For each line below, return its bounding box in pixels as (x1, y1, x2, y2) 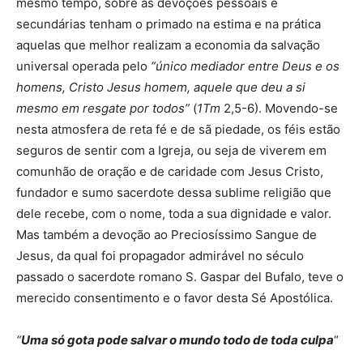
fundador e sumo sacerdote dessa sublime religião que (16, 185, 331, 200)
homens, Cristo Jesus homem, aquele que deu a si (16, 79, 305, 95)
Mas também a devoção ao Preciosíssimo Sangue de (16, 227, 317, 242)
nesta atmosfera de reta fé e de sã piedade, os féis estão (16, 122, 340, 137)
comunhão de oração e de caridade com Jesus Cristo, (16, 164, 323, 179)
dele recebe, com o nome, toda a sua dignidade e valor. (16, 206, 331, 221)
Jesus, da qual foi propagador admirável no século (16, 248, 304, 263)
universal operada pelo (16, 58, 151, 74)
